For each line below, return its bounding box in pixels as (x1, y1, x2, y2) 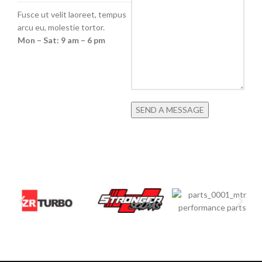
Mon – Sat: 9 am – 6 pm (18, 35, 105, 45)
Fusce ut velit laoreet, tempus (18, 9, 126, 19)
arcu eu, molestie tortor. (18, 22, 105, 32)
